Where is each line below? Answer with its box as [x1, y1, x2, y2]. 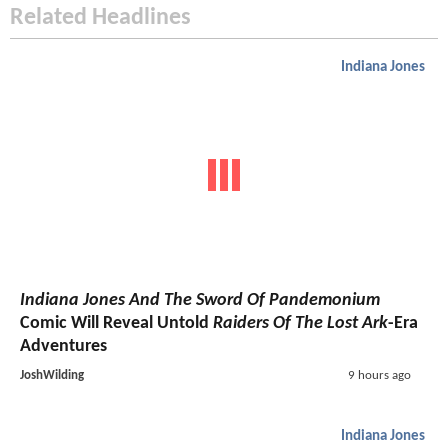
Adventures [20, 336, 107, 356]
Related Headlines [10, 6, 191, 31]
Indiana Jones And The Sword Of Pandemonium [20, 290, 380, 310]
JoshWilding [20, 368, 84, 382]
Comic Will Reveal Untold [20, 313, 213, 333]
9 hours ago [347, 368, 411, 382]
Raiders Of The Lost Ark [213, 313, 388, 333]
